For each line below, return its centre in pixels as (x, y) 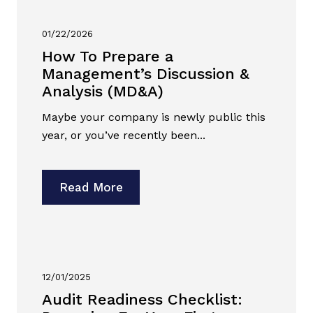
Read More (91, 187)
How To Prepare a (108, 56)
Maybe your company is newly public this (154, 117)
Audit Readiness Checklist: (142, 299)
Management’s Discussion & (146, 73)
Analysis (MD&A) (103, 91)
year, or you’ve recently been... (124, 135)
